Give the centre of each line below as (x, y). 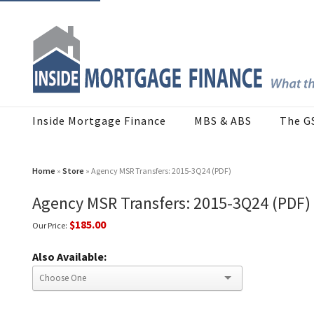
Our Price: (50, 226)
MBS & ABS (223, 121)
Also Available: (69, 257)
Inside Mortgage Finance (99, 121)
